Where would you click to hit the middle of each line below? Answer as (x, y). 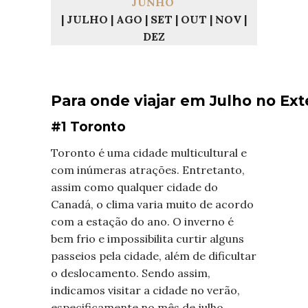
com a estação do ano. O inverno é (142, 222)
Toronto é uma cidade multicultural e (149, 153)
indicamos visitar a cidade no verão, (145, 290)
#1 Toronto (88, 127)
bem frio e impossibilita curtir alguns (147, 239)
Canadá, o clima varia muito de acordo (152, 205)
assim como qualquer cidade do (134, 187)
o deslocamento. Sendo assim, (131, 273)
